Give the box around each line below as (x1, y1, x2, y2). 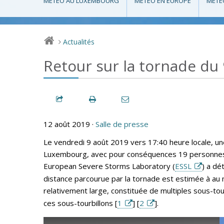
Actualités (63, 37, 95, 47)
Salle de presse (95, 118, 148, 129)
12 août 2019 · (43, 118, 95, 129)
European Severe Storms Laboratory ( (43, 160, 175, 171)
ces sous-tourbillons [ (43, 197, 117, 208)
